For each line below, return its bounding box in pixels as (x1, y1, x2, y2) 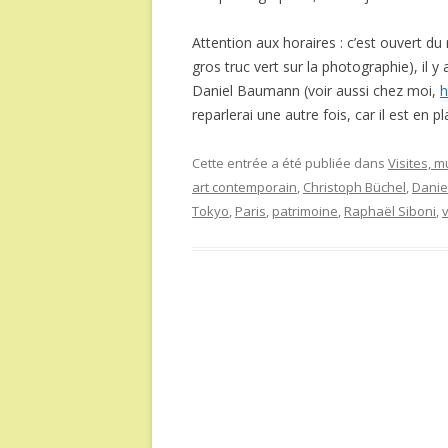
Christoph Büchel (303, 178, 406, 196)
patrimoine (272, 202, 338, 220)
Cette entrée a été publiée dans (192, 154, 388, 172)
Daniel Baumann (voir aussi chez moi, (192, 81, 440, 100)
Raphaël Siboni (344, 202, 436, 220)
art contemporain (192, 178, 297, 196)
